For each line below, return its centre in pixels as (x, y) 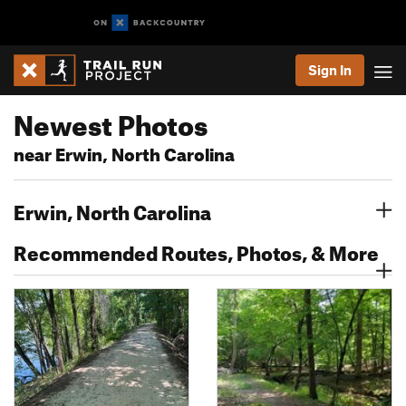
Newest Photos (111, 121)
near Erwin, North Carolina (124, 152)
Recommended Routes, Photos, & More (196, 250)
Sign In (330, 70)
